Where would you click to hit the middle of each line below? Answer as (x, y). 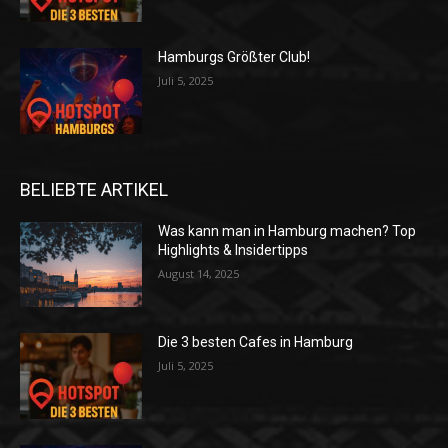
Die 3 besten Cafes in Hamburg (256, 342)
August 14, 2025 (199, 273)
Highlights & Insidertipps (233, 249)
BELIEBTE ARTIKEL (94, 189)
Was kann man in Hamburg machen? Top (287, 230)
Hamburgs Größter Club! (234, 57)
